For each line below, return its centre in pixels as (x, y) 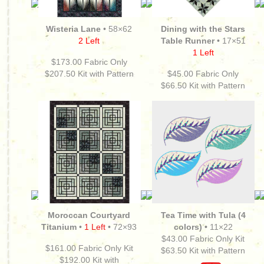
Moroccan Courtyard (89, 215)
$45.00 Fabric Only (203, 74)
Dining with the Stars (203, 29)
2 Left (89, 41)
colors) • (191, 227)
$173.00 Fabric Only (89, 62)
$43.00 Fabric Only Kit (203, 239)
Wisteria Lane (74, 29)
